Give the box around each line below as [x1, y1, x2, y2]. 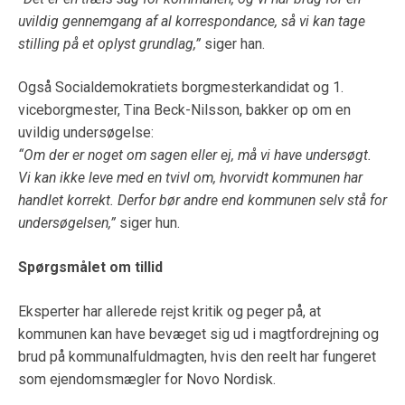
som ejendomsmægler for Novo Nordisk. [18, 370, 276, 388]
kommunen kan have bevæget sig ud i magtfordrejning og [18, 325, 379, 343]
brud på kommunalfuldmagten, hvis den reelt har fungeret [18, 347, 376, 365]
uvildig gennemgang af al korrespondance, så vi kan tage [18, 12, 365, 30]
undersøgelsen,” [18, 214, 116, 232]
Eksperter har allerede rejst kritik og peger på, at [18, 302, 321, 320]
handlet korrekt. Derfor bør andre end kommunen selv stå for [18, 192, 387, 210]
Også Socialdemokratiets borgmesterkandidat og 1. [18, 79, 344, 97]
